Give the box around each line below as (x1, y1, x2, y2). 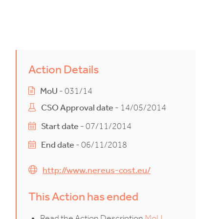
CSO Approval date (41, 103, 114, 113)
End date (41, 140, 75, 150)
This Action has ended (28, 190, 138, 203)
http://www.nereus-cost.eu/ (43, 165, 151, 175)
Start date (41, 121, 79, 131)
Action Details (28, 63, 99, 76)
